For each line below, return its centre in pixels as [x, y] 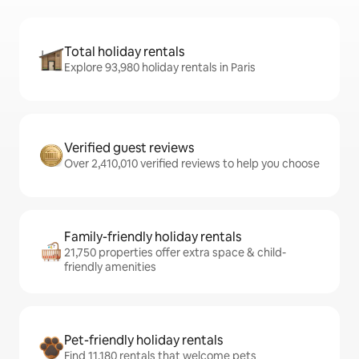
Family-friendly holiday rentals [153, 237]
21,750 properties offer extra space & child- [175, 252]
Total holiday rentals [124, 52]
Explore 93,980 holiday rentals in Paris [160, 67]
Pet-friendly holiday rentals [143, 340]
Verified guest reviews [129, 148]
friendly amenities [110, 267]
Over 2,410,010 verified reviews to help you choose [192, 163]
